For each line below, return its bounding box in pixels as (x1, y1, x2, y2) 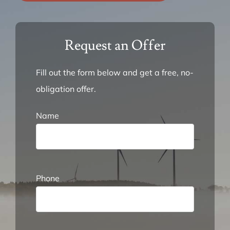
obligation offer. (35, 84, 96, 94)
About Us (12, 56, 48, 67)
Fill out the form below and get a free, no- (35, 67, 194, 78)
